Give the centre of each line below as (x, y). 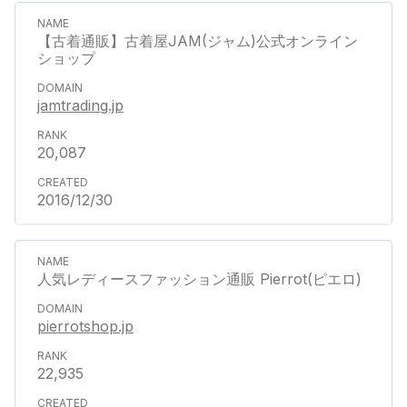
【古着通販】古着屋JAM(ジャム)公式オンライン (198, 40)
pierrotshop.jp (85, 326)
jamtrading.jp (80, 105)
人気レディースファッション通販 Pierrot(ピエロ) (199, 278)
